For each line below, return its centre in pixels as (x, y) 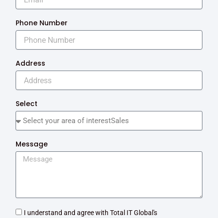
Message (32, 144)
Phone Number (42, 23)
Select (27, 104)
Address (30, 64)
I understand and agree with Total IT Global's (91, 213)
